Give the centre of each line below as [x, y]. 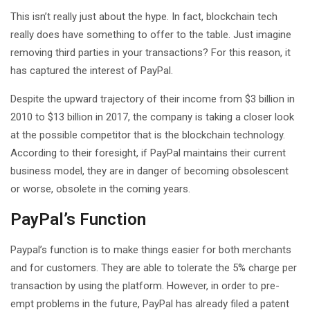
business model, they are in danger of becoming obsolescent [149, 171]
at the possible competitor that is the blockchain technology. [148, 135]
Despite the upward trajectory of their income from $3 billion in [153, 99]
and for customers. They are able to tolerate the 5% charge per [154, 267]
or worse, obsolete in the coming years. [100, 189]
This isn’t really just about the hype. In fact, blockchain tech [144, 16]
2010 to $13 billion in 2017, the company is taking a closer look [152, 117]
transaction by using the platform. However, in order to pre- [145, 285]
